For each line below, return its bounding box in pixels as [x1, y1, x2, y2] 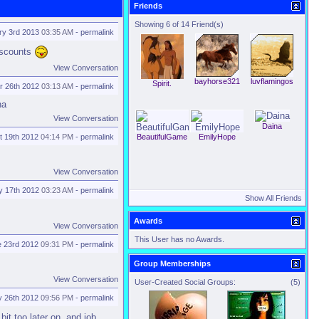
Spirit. [152, 79, 172, 88]
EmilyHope [198, 132, 236, 141]
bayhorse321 [194, 77, 240, 85]
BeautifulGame [137, 132, 187, 141]
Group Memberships [134, 259, 211, 268]
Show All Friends [245, 194, 302, 202]
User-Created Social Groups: [135, 278, 236, 286]
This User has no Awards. [135, 235, 224, 244]
